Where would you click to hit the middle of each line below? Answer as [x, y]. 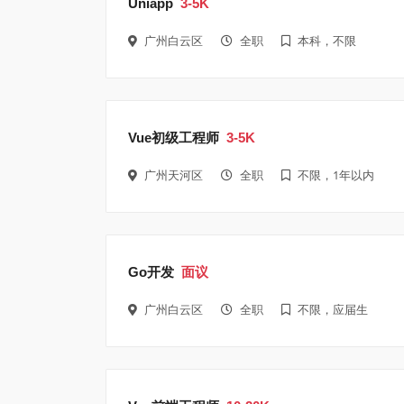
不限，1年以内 [336, 174]
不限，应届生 [333, 309]
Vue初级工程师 [174, 137]
